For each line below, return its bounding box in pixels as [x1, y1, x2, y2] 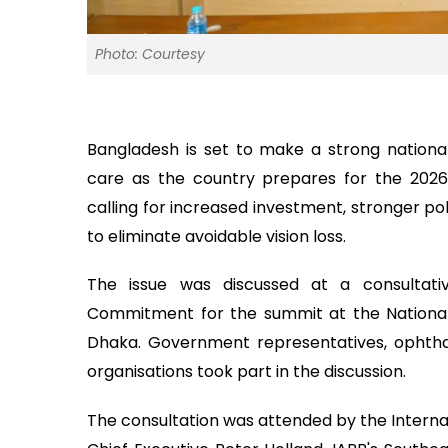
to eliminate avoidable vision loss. [87, 224, 346, 248]
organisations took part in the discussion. [87, 360, 406, 384]
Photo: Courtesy [95, 43, 205, 64]
